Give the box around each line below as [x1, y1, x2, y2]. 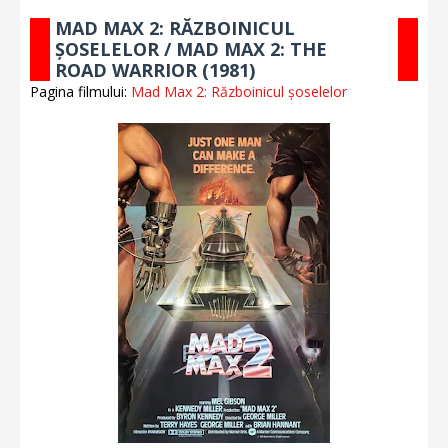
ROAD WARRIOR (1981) [55, 58, 255, 82]
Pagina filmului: [30, 82, 131, 101]
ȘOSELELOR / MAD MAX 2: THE [55, 37, 327, 61]
